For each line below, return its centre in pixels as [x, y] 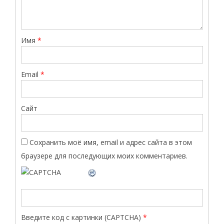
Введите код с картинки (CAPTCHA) [81, 217]
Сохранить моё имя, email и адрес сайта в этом [111, 142]
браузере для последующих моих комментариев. [104, 155]
